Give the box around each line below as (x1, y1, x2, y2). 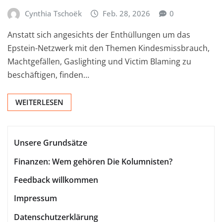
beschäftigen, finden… (7, 69, 89, 81)
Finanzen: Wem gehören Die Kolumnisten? (14, 156, 172, 167)
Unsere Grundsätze (14, 137, 87, 149)
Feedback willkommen (14, 174, 98, 186)
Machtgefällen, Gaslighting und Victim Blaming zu (7, 56, 191, 67)
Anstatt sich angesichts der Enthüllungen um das (7, 29, 190, 41)
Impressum (14, 193, 57, 204)
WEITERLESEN (15, 97, 63, 108)
